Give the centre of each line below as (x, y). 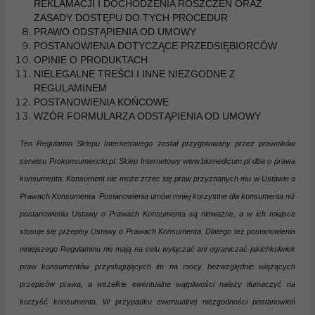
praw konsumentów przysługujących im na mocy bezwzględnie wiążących (157, 266)
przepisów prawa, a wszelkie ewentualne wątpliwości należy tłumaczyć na (157, 284)
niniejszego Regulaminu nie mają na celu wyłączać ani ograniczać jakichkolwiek (157, 249)
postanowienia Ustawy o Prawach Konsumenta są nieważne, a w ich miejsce (157, 213)
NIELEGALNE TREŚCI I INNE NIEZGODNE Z (135, 73)
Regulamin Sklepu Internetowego (95, 143)
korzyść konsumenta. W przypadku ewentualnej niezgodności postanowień (157, 301)
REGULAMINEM (70, 88)
